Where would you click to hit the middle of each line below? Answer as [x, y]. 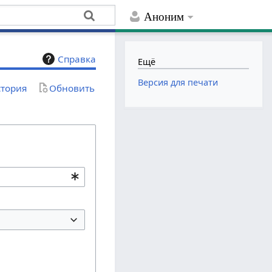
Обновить [72, 88]
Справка [77, 59]
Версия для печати [178, 83]
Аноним [164, 17]
